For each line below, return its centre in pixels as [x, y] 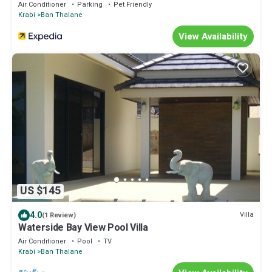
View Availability [213, 36]
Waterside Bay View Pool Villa [83, 227]
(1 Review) [59, 215]
